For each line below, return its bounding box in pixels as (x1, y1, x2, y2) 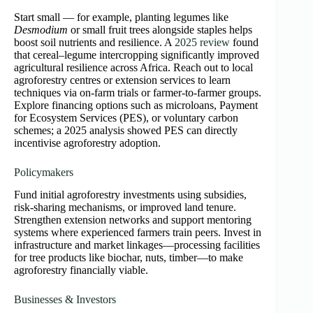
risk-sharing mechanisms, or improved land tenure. (14, 201, 236, 214)
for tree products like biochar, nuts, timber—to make (14, 252, 243, 264)
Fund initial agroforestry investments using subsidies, (14, 189, 247, 201)
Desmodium (14, 23, 68, 36)
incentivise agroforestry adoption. (14, 136, 161, 149)
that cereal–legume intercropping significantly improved (14, 48, 259, 61)
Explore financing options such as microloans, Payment (14, 99, 258, 111)
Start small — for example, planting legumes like (14, 10, 228, 23)
